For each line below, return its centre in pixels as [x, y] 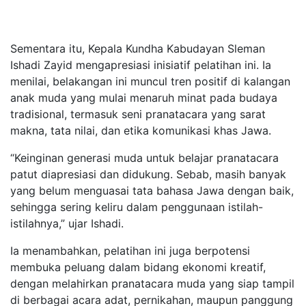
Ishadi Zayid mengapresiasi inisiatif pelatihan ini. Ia [141, 65]
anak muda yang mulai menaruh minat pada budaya [144, 98]
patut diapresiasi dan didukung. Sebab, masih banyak [148, 175]
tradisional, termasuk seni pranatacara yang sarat [138, 114]
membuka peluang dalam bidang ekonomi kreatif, [138, 267]
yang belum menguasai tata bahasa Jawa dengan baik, [152, 191]
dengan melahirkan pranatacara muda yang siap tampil [152, 284]
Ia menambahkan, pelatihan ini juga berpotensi [130, 251]
